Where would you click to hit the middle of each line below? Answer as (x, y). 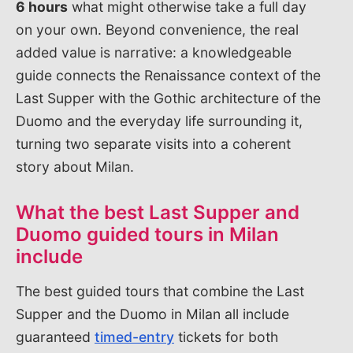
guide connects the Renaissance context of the (168, 75)
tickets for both (226, 336)
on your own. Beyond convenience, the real (157, 29)
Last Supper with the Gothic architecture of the (168, 98)
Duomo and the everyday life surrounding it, (159, 121)
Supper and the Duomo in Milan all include (152, 314)
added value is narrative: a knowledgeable (154, 52)
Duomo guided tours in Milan (147, 234)
